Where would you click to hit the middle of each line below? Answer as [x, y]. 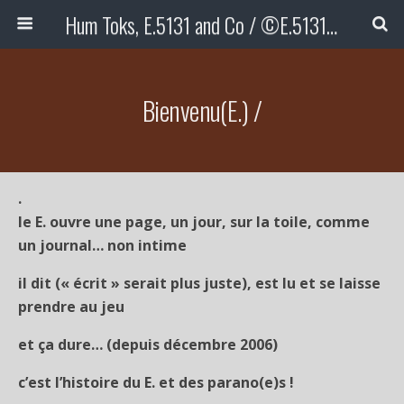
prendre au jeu [71, 307]
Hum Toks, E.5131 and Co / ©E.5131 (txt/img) [331, 24]
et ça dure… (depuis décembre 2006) [148, 344]
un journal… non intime [102, 245]
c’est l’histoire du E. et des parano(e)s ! [156, 382]
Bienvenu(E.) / [202, 110]
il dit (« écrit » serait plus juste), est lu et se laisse [199, 283]
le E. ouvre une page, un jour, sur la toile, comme [194, 222]
